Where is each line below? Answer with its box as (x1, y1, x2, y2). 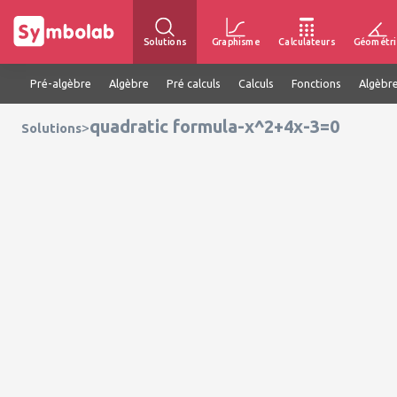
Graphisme (211, 35, 261, 47)
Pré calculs (167, 77, 221, 90)
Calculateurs (278, 35, 335, 47)
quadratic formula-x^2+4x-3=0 (90, 116, 339, 136)
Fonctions (292, 77, 341, 90)
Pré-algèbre (30, 77, 91, 90)
